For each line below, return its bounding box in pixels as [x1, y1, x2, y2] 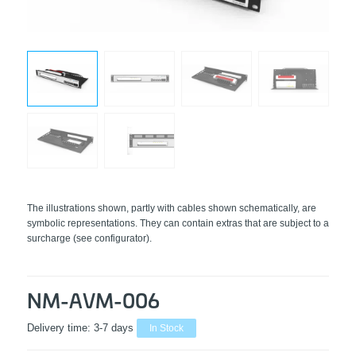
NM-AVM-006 [26, 286, 160, 315]
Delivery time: [26, 323, 94, 335]
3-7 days [93, 323, 137, 335]
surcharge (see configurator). [26, 232, 152, 244]
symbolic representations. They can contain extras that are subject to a [26, 217, 329, 229]
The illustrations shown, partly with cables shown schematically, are [26, 202, 316, 214]
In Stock [149, 323, 184, 335]
